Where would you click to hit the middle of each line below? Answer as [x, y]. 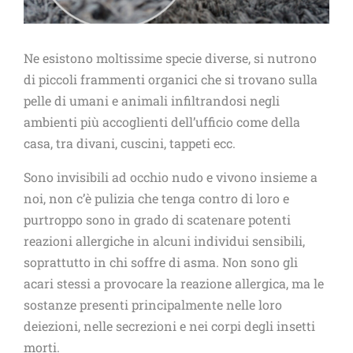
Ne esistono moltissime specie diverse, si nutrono [170, 58]
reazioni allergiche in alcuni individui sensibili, [164, 240]
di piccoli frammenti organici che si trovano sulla [171, 79]
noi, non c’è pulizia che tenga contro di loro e [156, 198]
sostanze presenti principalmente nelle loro [153, 304]
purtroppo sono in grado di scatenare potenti [157, 219]
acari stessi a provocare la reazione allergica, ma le [174, 283]
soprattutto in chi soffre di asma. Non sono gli [161, 262]
